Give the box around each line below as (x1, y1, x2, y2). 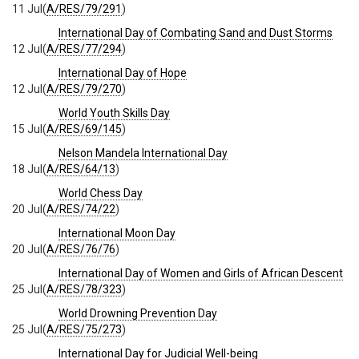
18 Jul (12, 162, 42, 175)
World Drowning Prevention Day (58, 306, 217, 320)
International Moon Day (58, 226, 175, 240)
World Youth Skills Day (58, 106, 170, 119)
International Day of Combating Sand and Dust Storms (58, 26, 333, 39)
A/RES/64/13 (46, 162, 115, 175)
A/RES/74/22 (46, 202, 115, 216)
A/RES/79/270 (46, 82, 122, 95)
